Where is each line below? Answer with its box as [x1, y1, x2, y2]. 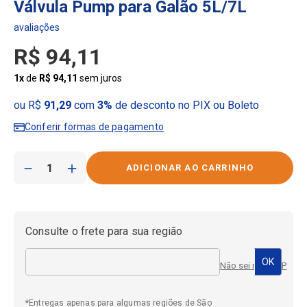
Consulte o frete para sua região [25, 225, 183, 238]
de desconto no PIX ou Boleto [112, 99, 259, 112]
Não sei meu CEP [220, 260, 287, 271]
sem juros [77, 73, 122, 84]
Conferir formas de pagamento [24, 121, 164, 133]
